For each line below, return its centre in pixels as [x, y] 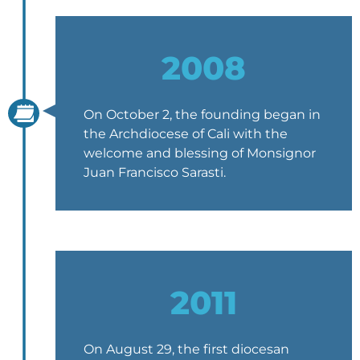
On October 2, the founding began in [202, 114]
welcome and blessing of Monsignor [200, 153]
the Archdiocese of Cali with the [186, 133]
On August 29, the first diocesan [186, 349]
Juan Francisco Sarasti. [155, 172]
